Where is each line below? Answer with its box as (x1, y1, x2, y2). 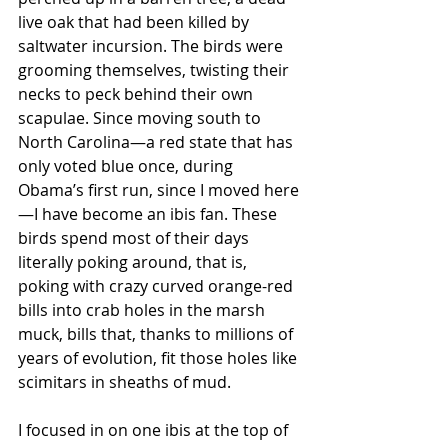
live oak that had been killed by (18, 11, 253, 33)
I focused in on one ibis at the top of (18, 419, 292, 441)
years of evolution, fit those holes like (18, 347, 301, 369)
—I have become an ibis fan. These (18, 203, 281, 225)
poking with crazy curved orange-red (18, 275, 297, 297)
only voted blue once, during (18, 155, 237, 177)
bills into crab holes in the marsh (18, 299, 269, 321)
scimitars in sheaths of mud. (18, 371, 231, 393)
